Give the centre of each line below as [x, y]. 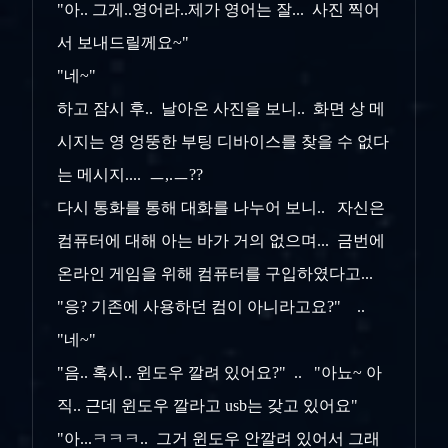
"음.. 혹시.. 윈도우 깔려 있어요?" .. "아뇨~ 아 [219, 373]
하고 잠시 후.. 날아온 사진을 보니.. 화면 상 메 [221, 109]
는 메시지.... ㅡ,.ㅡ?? [132, 175]
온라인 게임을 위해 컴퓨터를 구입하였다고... [217, 274]
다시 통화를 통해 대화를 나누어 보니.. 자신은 [221, 208]
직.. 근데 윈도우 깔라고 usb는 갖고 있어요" [207, 406]
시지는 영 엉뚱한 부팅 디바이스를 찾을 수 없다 [223, 142]
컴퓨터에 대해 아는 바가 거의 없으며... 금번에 [221, 241]
